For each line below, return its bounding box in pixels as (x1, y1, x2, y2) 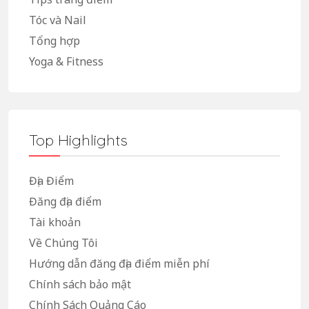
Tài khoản (29, 214, 81, 230)
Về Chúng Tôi (29, 235, 98, 250)
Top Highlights (29, 130, 128, 150)
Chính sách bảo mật (29, 276, 131, 292)
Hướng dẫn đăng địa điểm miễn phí (29, 255, 210, 271)
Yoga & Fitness (29, 53, 103, 69)
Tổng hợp (29, 32, 80, 48)
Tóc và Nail (29, 12, 86, 28)
